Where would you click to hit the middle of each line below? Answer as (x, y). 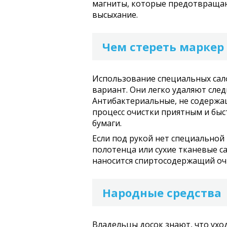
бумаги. (107, 123)
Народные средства (162, 193)
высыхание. (115, 15)
